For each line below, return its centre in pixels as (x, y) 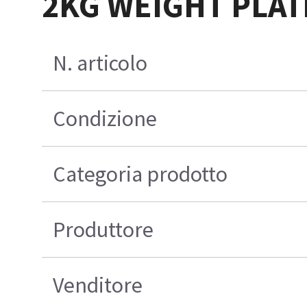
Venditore (97, 285)
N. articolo (100, 63)
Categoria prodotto (140, 174)
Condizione (105, 118)
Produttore (103, 229)
